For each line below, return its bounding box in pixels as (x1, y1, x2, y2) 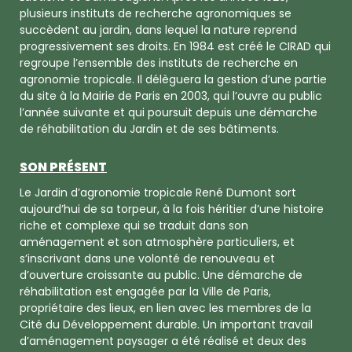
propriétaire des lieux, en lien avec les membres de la (20, 300, 311, 317)
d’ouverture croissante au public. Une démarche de (20, 267, 302, 284)
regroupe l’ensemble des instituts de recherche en (20, 54, 298, 71)
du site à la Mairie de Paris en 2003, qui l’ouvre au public (20, 87, 322, 104)
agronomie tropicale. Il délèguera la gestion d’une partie (20, 71, 327, 87)
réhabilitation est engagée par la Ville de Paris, (20, 284, 271, 300)
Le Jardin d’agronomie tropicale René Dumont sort (20, 185, 296, 201)
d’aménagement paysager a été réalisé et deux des (20, 333, 306, 350)
